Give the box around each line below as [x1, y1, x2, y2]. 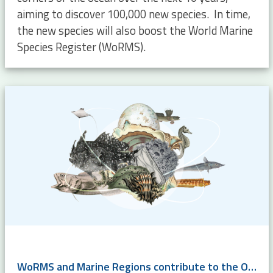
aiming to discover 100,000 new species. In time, [16, 5, 250, 23]
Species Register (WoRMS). [16, 38, 146, 55]
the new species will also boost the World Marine [16, 21, 253, 39]
